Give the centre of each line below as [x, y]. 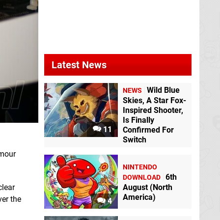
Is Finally [138, 120]
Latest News [79, 65]
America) [139, 197]
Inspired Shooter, [153, 110]
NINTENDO [140, 167]
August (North [148, 187]
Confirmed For [148, 130]
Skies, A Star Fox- [154, 100]
